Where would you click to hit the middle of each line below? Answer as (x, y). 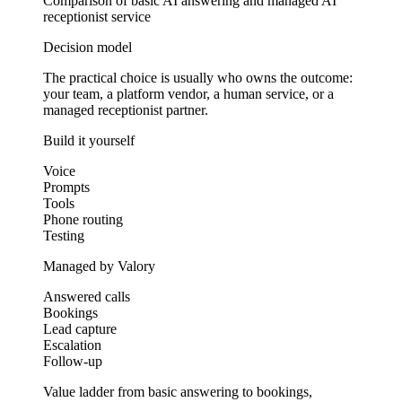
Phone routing (83, 219)
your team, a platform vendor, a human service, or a (188, 93)
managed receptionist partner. (126, 109)
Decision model (87, 47)
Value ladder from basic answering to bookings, (178, 391)
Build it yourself (89, 140)
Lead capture (80, 328)
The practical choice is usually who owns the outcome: (198, 77)
